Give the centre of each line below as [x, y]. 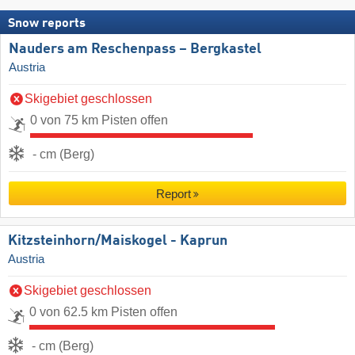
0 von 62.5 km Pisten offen [103, 312]
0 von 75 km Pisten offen [99, 120]
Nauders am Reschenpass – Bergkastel [135, 49]
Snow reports [47, 23]
